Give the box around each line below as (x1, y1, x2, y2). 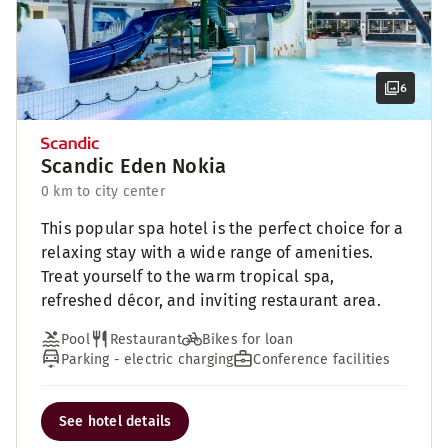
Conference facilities (253, 350, 391, 368)
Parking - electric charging (61, 350, 234, 368)
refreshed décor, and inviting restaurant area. (41, 291, 381, 310)
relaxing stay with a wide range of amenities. (41, 243, 374, 262)
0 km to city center (41, 183, 165, 200)
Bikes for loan (201, 330, 294, 348)
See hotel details (59, 413, 172, 430)
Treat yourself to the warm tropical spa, (41, 267, 335, 286)
